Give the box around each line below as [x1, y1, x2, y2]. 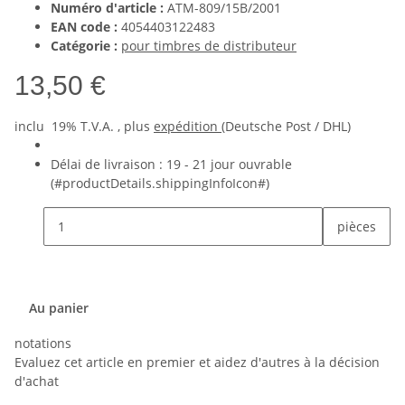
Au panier [29, 299, 92, 317]
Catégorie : [51, 37, 121, 55]
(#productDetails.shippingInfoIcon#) [51, 174, 269, 193]
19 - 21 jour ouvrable [166, 155, 292, 174]
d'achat [14, 372, 59, 391]
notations [14, 334, 71, 353]
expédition [154, 118, 221, 136]
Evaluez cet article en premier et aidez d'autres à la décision [14, 353, 380, 372]
